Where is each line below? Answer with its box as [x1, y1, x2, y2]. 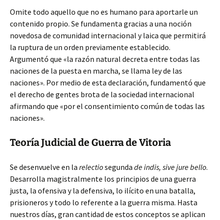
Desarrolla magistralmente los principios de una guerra [10, 174, 196, 184]
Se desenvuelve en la [10, 162, 79, 172]
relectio [79, 162, 103, 172]
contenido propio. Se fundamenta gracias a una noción [10, 19, 192, 28]
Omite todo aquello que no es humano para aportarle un [10, 7, 198, 17]
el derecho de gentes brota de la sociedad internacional [10, 89, 194, 99]
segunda [103, 162, 134, 172]
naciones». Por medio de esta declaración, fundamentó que [10, 78, 206, 87]
